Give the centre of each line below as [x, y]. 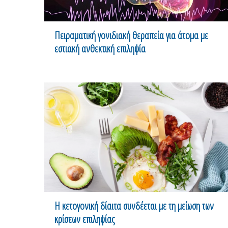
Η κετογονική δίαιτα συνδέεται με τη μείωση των [134, 206]
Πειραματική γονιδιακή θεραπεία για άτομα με [131, 35]
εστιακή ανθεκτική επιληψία [100, 48]
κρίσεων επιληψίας [84, 219]
